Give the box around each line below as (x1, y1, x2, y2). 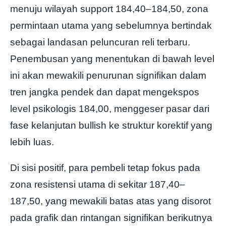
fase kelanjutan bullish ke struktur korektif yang (10, 120, 212, 131)
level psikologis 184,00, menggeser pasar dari (10, 103, 209, 114)
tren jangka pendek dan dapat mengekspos (10, 86, 199, 97)
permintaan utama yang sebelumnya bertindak (10, 20, 212, 31)
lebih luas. (10, 136, 54, 147)
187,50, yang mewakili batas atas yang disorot (10, 195, 211, 206)
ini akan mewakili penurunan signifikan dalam (10, 70, 206, 81)
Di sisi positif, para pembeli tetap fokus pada (10, 162, 200, 173)
